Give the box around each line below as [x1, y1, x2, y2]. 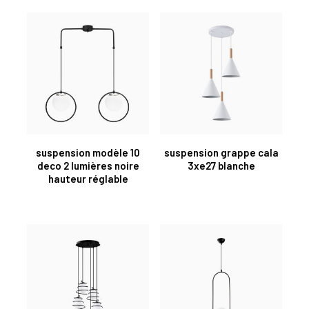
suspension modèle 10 [36, 146, 140, 159]
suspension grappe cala [163, 146, 279, 159]
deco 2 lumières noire [37, 159, 139, 172]
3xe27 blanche [187, 159, 255, 172]
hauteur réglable [48, 172, 128, 185]
